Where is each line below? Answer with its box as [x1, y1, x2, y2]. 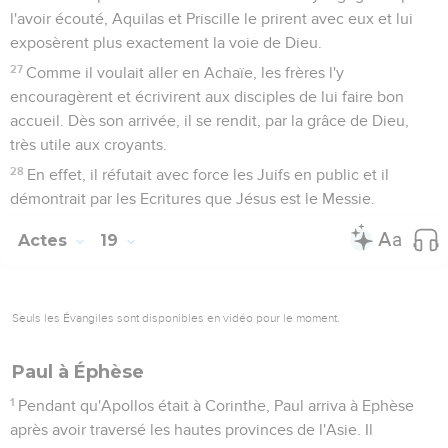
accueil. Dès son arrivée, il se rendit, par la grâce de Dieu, [10, 112, 409, 129]
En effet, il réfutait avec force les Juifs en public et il [27, 166, 390, 183]
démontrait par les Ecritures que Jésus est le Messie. [10, 190, 375, 207]
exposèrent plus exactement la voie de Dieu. [10, 34, 322, 51]
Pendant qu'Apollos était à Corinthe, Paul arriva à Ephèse [18, 397, 415, 414]
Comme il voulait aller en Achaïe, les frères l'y [26, 64, 345, 81]
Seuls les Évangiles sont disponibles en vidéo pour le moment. [12, 310, 340, 325]
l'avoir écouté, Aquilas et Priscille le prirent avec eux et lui [10, 10, 413, 27]
